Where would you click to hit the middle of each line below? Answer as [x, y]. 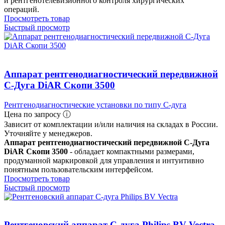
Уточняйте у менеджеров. [48, 133]
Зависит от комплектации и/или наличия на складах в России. [111, 124]
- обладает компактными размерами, [131, 151]
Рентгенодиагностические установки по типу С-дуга [95, 104]
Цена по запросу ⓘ [37, 114]
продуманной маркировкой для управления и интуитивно [104, 160]
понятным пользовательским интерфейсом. [79, 169]
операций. [22, 10]
